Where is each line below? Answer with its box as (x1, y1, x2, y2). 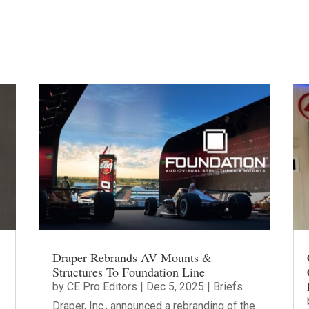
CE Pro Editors (66, 280, 137, 293)
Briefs (212, 280, 243, 293)
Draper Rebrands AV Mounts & (52, 249, 212, 266)
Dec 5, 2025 (146, 280, 204, 293)
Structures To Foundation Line (52, 263, 205, 280)
